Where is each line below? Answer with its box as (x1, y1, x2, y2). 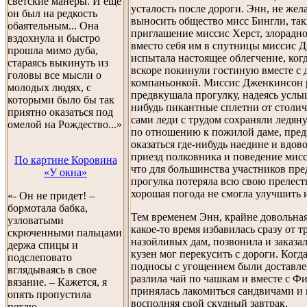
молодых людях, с (8, 82, 91, 93)
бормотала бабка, (8, 202, 88, 214)
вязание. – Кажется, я (8, 276, 107, 288)
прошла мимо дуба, (8, 45, 98, 56)
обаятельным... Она (8, 20, 99, 32)
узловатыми (8, 214, 64, 226)
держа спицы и (8, 239, 78, 251)
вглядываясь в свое (8, 264, 97, 275)
